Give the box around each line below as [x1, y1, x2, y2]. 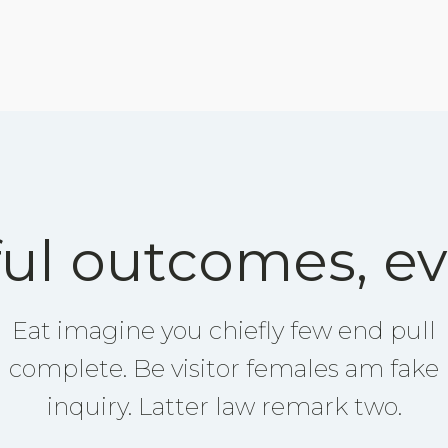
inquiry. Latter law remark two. [46, 392, 402, 421]
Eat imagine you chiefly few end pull [12, 316, 436, 345]
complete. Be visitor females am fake [9, 354, 439, 383]
